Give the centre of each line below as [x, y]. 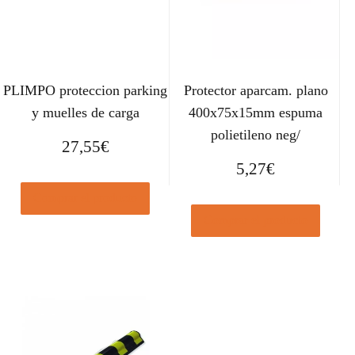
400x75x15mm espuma [256, 112]
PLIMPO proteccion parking [86, 90]
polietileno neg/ [256, 134]
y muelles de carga [85, 112]
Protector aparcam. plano [256, 90]
